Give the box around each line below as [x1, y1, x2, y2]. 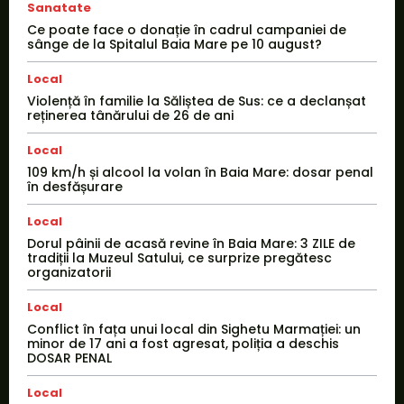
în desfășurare [27, 178, 123, 197]
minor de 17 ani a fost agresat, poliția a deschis [27, 335, 339, 353]
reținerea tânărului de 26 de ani [27, 106, 234, 125]
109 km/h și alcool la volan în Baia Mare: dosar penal [27, 163, 373, 182]
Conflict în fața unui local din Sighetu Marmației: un [27, 320, 361, 339]
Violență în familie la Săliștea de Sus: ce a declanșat [27, 92, 366, 111]
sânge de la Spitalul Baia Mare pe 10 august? [27, 35, 322, 54]
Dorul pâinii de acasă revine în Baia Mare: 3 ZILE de [27, 234, 355, 253]
